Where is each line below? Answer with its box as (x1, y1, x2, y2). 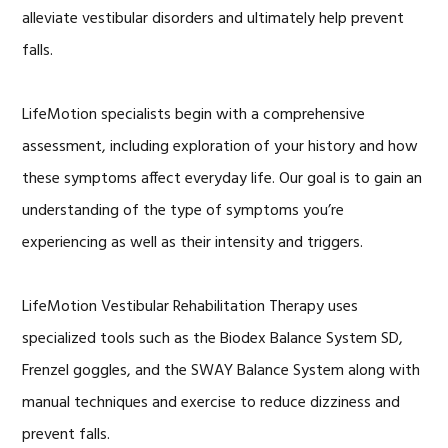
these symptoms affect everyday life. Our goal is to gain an (22, 165, 423, 192)
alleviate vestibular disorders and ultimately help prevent (22, 5, 405, 32)
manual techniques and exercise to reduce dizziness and (22, 389, 401, 416)
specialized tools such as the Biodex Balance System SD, (22, 325, 404, 352)
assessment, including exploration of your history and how (22, 133, 419, 160)
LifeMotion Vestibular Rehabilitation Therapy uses (22, 293, 359, 320)
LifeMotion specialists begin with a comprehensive (22, 101, 366, 128)
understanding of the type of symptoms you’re (22, 197, 345, 224)
